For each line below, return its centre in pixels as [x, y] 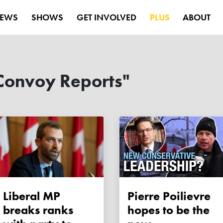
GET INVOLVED [106, 17]
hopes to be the [168, 210]
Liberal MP [32, 196]
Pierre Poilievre [169, 196]
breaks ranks [38, 210]
